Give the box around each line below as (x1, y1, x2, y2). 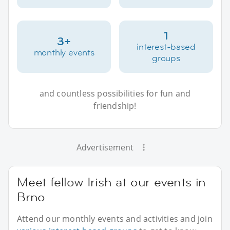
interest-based (137, 41, 196, 52)
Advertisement (76, 141, 133, 153)
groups (151, 52, 180, 64)
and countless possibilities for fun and (39, 87, 191, 99)
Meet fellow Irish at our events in (17, 174, 206, 190)
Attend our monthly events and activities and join (17, 213, 213, 224)
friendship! (93, 100, 137, 111)
